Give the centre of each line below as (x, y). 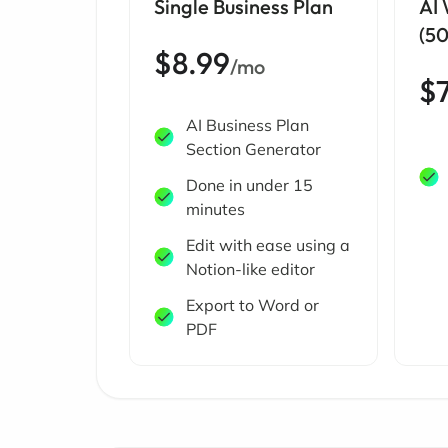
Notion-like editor (250, 269)
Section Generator (253, 149)
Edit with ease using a (268, 245)
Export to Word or (252, 305)
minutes (215, 209)
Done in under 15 (249, 185)
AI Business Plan (247, 125)
